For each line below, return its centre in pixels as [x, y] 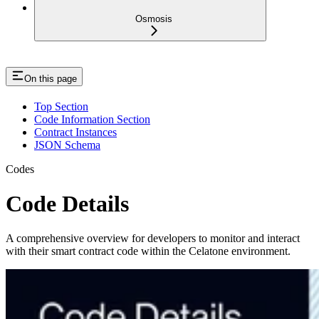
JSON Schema [67, 145]
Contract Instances [75, 132]
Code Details [67, 203]
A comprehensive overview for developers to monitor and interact [153, 239]
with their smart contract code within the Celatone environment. [148, 251]
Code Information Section [92, 119]
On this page [51, 78]
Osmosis [154, 19]
